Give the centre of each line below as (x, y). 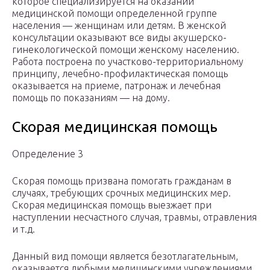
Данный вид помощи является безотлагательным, (125, 256)
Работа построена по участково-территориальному (128, 62)
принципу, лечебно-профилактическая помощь (120, 74)
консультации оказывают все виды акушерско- (119, 38)
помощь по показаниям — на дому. (91, 98)
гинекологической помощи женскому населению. (126, 50)
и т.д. (24, 229)
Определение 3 (48, 154)
